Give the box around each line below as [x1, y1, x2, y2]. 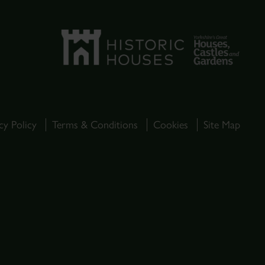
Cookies [153, 118, 188, 131]
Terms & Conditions [52, 118, 138, 131]
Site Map [203, 118, 240, 131]
